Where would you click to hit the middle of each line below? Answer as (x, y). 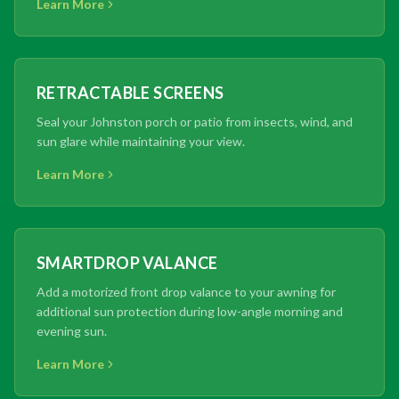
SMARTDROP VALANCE (127, 262)
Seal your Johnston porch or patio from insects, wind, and (195, 121)
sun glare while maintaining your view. (141, 141)
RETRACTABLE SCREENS (130, 92)
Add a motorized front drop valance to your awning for (186, 291)
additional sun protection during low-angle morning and (190, 311)
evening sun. (72, 330)
